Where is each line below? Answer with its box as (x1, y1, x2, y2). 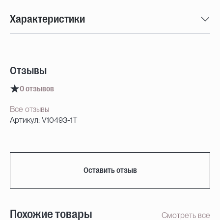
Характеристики (10, 13, 85, 25)
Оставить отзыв (83, 166, 137, 175)
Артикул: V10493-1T (10, 115, 77, 125)
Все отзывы (10, 105, 49, 114)
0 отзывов (20, 84, 54, 93)
